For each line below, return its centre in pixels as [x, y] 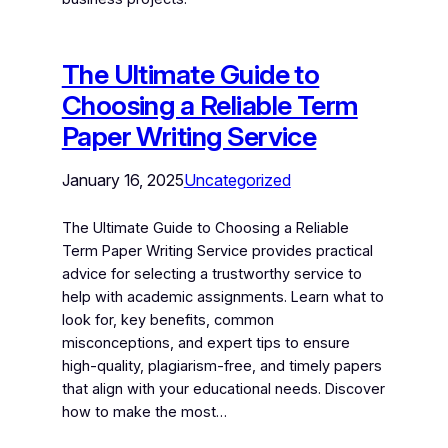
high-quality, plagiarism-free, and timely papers [221, 365]
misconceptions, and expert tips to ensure [205, 342]
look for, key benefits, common [167, 319]
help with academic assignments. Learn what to [222, 296]
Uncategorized [237, 179]
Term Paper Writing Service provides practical [217, 250]
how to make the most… [144, 411]
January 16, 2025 [122, 179]
